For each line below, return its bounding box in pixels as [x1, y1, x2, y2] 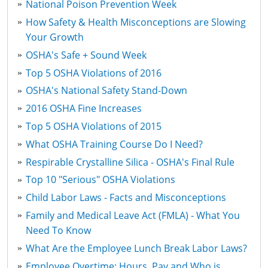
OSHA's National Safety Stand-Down [26, 84, 188, 98]
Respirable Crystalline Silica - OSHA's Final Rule [26, 155, 235, 169]
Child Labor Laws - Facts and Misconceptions [26, 191, 227, 205]
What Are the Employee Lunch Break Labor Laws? [26, 241, 248, 255]
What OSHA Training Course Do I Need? [26, 137, 203, 151]
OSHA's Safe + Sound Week [26, 48, 147, 62]
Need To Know [26, 224, 92, 237]
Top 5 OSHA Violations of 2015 [26, 120, 162, 133]
